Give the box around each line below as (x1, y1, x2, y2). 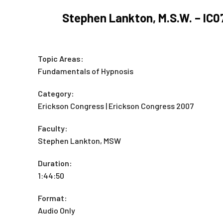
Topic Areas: (38, 54, 84, 63)
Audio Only (38, 206, 75, 215)
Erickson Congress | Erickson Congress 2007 (38, 101, 194, 111)
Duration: (38, 158, 72, 168)
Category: (38, 89, 74, 98)
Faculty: (38, 123, 68, 133)
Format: (38, 193, 67, 203)
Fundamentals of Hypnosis (38, 66, 133, 76)
